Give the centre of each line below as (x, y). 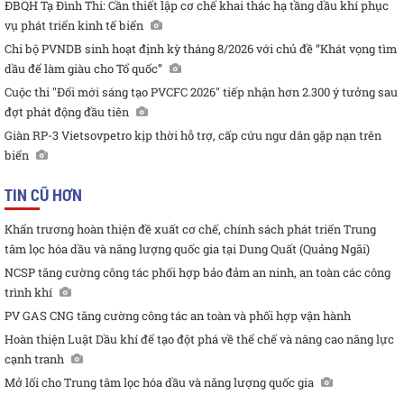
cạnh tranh (34, 359)
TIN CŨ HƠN (43, 195)
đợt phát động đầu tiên (67, 112)
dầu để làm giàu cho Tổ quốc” (83, 69)
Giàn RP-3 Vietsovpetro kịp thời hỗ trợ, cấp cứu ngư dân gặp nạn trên (193, 136)
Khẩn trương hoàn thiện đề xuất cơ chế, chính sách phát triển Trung (190, 230)
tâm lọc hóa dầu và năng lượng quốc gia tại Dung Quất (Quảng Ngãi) (187, 249)
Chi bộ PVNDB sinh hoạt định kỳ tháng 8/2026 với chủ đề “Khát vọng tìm (201, 49)
